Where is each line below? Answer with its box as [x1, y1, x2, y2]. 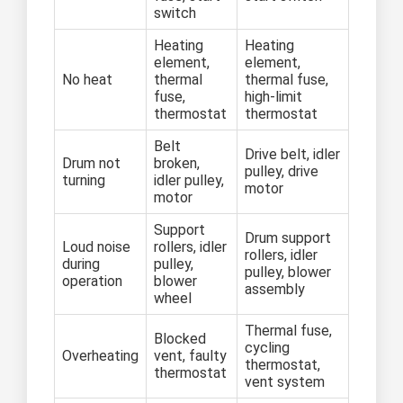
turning [62, 171, 105, 189]
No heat [62, 70, 112, 88]
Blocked [154, 329, 206, 347]
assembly [245, 280, 305, 298]
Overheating [62, 346, 139, 364]
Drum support [245, 228, 331, 246]
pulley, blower [245, 263, 331, 281]
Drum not [62, 154, 121, 172]
